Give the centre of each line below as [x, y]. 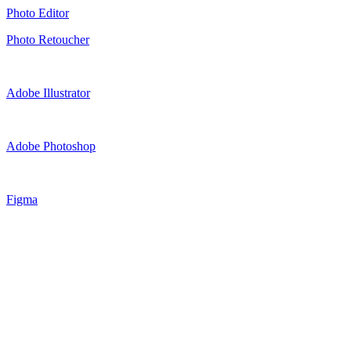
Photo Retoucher [48, 39]
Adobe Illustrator [48, 92]
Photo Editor [38, 13]
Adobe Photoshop [51, 146]
